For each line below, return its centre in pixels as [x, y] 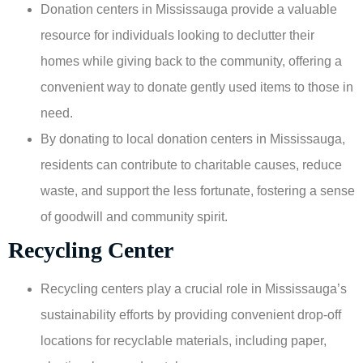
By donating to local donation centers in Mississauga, [193, 139]
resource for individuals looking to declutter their [177, 35]
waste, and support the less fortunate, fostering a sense [198, 190]
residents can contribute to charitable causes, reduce [191, 164]
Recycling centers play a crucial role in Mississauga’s [194, 288]
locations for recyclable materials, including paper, [184, 340]
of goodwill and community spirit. [134, 216]
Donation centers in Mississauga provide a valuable [189, 9]
